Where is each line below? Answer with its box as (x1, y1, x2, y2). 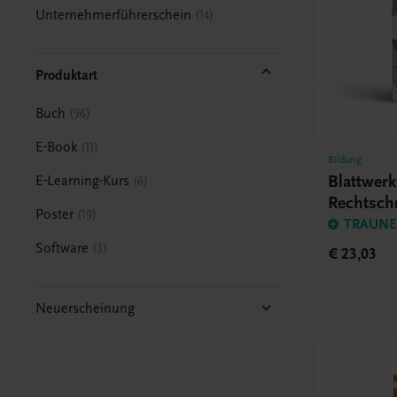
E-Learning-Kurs (35, 172, 130, 189)
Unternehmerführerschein (35, 6, 192, 23)
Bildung (328, 152, 362, 166)
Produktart (35, 66, 98, 83)
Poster (35, 206, 74, 222)
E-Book (35, 138, 78, 155)
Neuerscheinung (35, 300, 136, 316)
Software (35, 239, 90, 256)
